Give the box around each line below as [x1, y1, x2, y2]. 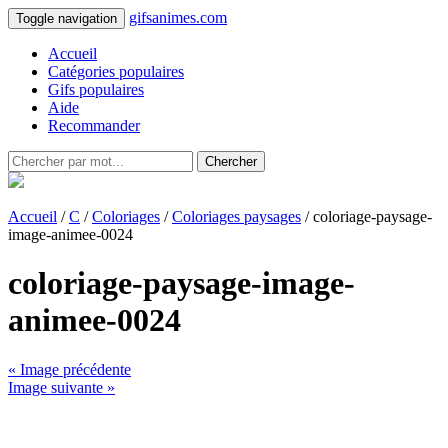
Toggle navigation [16, 11, 117, 26]
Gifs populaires [48, 81, 144, 98]
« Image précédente [8, 360, 131, 378]
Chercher [205, 154, 257, 169]
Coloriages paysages [172, 208, 301, 225]
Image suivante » [8, 378, 115, 396]
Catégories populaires [48, 63, 184, 80]
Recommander [48, 117, 140, 134]
